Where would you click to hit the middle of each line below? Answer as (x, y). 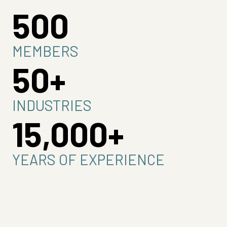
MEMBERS (45, 51)
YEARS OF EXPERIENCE (88, 160)
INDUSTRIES (52, 106)
